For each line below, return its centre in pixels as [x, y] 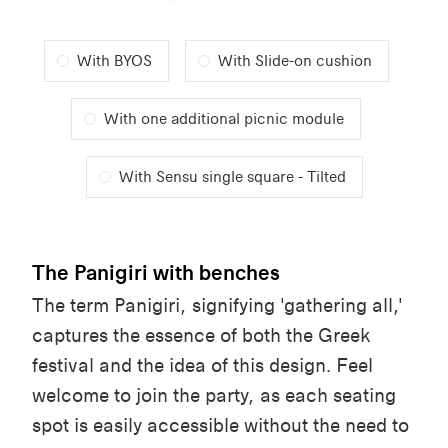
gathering [325, 305]
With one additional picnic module [224, 118]
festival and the [100, 365]
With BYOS [114, 60]
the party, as [226, 395]
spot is [62, 425]
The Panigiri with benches [156, 272]
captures [70, 335]
